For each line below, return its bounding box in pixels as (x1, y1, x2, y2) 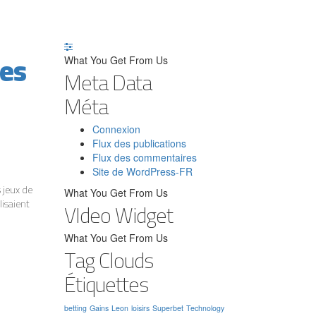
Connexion (92, 121, 140, 136)
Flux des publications (92, 135, 186, 150)
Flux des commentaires (92, 150, 197, 164)
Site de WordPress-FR (92, 164, 193, 178)
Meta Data (64, 62, 152, 102)
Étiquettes (64, 264, 148, 304)
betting (64, 302, 87, 313)
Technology (186, 302, 224, 313)
